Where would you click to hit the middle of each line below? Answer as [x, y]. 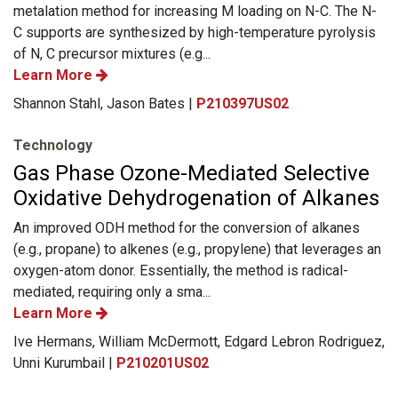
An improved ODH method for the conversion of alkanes [187, 227]
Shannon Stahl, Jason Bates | [105, 103]
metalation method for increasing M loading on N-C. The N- [195, 11]
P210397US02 [243, 103]
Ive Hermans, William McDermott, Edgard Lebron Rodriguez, [199, 341]
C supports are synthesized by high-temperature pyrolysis [195, 32]
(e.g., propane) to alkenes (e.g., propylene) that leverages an [197, 249]
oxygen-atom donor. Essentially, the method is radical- [181, 270]
